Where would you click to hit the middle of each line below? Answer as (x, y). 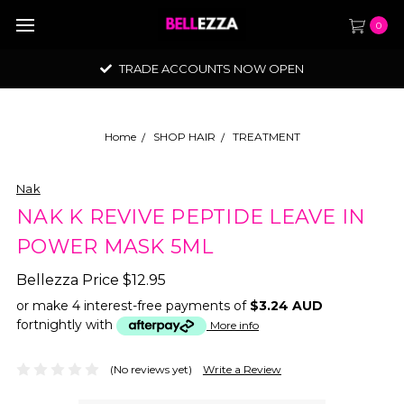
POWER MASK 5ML (115, 247)
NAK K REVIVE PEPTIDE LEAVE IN (191, 217)
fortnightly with (66, 325)
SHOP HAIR (184, 137)
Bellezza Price (69, 280)
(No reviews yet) (151, 369)
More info (234, 325)
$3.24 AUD (286, 306)
